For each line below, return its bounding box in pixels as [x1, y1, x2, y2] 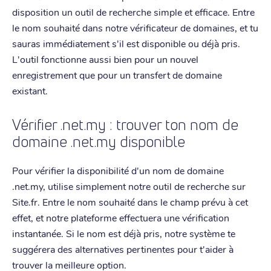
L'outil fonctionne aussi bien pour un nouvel [12, 52, 198, 65]
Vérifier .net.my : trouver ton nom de [12, 116, 238, 134]
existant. [12, 83, 48, 97]
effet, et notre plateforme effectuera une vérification [12, 211, 229, 224]
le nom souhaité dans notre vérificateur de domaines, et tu [12, 21, 258, 34]
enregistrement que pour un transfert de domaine [12, 68, 222, 81]
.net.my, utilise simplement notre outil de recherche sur [12, 179, 246, 192]
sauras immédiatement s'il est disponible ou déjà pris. [12, 36, 240, 50]
